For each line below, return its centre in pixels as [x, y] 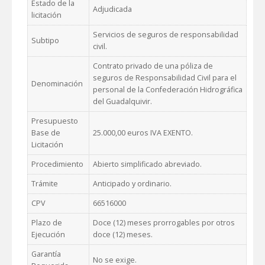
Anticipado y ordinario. [132, 184]
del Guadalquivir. [122, 102]
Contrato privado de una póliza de [153, 66]
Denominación [57, 84]
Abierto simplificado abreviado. [147, 164]
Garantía [46, 254]
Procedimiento [57, 164]
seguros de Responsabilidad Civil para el [165, 78]
